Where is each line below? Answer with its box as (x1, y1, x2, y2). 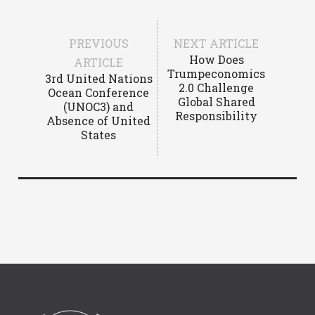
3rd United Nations (44, 71, 153, 86)
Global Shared (177, 94, 255, 109)
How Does (188, 52, 244, 67)
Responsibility (175, 108, 258, 123)
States (81, 127, 117, 142)
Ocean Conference (48, 85, 150, 100)
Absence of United (46, 113, 151, 128)
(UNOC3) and (63, 99, 134, 114)
